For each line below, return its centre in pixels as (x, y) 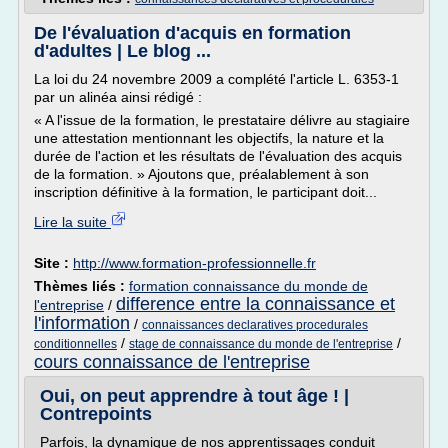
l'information (82, 323)
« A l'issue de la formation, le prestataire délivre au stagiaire (222, 120)
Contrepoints (96, 414)
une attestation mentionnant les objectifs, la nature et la (209, 138)
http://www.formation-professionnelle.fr (194, 263)
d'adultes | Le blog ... (122, 51)
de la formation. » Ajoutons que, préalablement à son (201, 174)
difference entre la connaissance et (255, 304)
